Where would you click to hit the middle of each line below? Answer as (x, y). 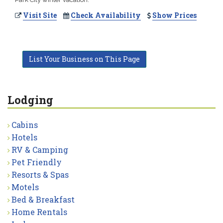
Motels (25, 187)
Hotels (24, 137)
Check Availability (106, 15)
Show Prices (174, 15)
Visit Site (40, 15)
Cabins (25, 124)
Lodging (30, 100)
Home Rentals (39, 212)
